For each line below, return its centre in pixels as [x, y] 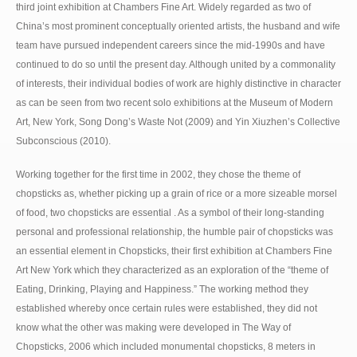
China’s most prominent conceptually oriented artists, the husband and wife [178, 26]
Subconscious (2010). [63, 141]
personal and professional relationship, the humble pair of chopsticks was [175, 231]
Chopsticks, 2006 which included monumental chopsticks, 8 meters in [166, 346]
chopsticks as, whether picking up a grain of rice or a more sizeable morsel [177, 193]
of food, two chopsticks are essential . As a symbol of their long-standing [170, 212]
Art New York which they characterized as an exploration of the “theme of [172, 270]
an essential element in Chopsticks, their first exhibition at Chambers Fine [174, 251]
